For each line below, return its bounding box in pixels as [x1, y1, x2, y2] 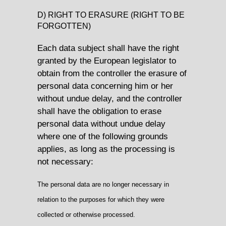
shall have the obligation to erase [37, 106, 161, 117]
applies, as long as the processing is [37, 144, 175, 154]
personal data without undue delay [37, 119, 165, 129]
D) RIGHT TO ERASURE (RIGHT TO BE [37, 11, 185, 20]
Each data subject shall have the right [37, 43, 179, 53]
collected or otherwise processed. [37, 210, 135, 218]
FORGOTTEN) [37, 22, 91, 31]
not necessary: [37, 156, 93, 167]
